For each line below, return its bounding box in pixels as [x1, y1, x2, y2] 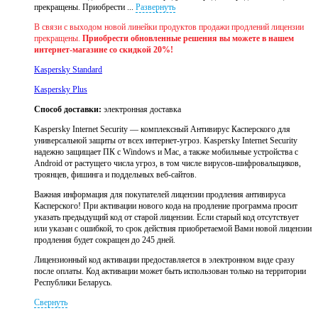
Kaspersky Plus [34, 84, 87, 95]
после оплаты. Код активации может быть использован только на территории [34, 266, 306, 277]
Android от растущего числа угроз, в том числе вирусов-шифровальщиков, [34, 158, 301, 169]
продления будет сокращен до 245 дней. [34, 235, 175, 246]
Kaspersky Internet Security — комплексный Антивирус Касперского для [34, 124, 290, 135]
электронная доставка [102, 104, 181, 115]
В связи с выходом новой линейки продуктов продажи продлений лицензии [34, 22, 304, 33]
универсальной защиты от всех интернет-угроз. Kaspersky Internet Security [34, 136, 297, 146]
